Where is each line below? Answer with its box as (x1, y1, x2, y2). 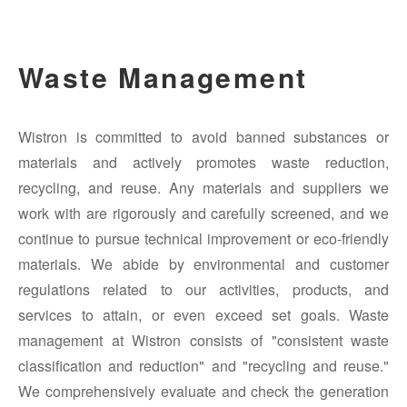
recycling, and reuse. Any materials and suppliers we (18, 177, 389, 199)
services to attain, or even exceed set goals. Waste (18, 304, 389, 326)
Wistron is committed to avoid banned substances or (18, 126, 389, 148)
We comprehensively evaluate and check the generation (18, 381, 389, 402)
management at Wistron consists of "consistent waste (18, 330, 389, 352)
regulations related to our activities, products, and (18, 279, 389, 301)
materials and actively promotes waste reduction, (18, 152, 389, 174)
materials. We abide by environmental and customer (18, 253, 389, 275)
